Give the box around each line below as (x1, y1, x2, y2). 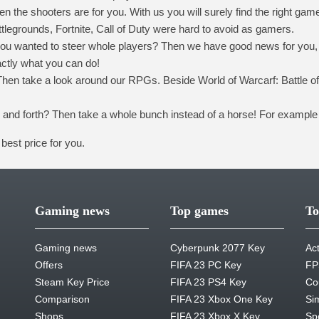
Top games (170, 204, 229, 218)
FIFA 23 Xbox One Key (170, 293, 273, 305)
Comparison (35, 293, 90, 305)
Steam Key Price (35, 276, 110, 288)
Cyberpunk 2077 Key (170, 242, 265, 253)
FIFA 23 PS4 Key (170, 276, 246, 288)
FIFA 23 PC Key (170, 259, 241, 271)
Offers (35, 259, 63, 271)
